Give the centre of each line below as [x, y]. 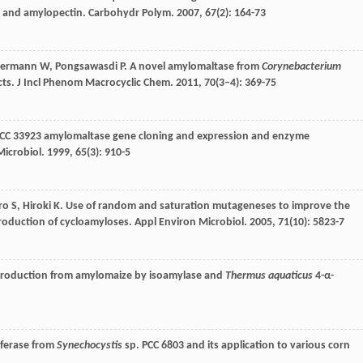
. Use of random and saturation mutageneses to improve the [205, 207]
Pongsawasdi [86, 67]
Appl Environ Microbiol [189, 223]
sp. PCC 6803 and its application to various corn [236, 346]
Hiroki [37, 207]
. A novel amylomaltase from [193, 67]
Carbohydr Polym [130, 14]
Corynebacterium [301, 67]
